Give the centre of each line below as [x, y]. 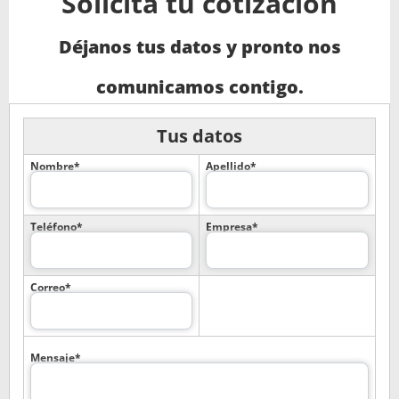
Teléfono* [57, 227]
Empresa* [232, 227]
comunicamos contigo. [199, 87]
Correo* [51, 288]
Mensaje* [56, 358]
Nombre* [55, 167]
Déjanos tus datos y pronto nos [199, 47]
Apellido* [231, 167]
